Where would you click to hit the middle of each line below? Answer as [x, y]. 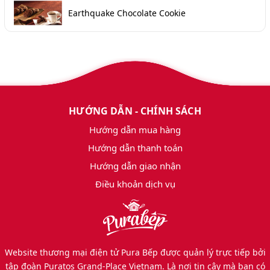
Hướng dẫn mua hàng [135, 130]
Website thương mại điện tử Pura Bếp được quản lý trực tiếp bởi [135, 253]
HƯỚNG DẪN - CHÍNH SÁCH [135, 111]
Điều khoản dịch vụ [135, 184]
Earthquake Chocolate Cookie [127, 13]
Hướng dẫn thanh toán [135, 148]
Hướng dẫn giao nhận [135, 166]
